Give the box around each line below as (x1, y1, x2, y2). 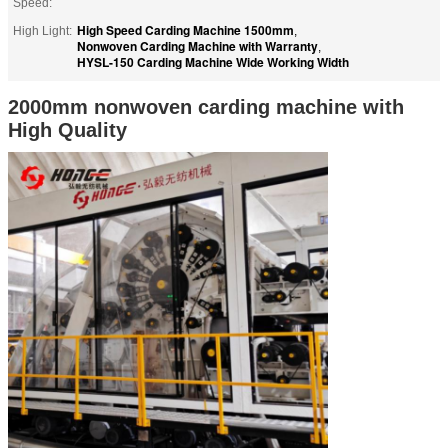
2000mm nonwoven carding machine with (8, 95, 404, 118)
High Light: (13, 23, 72, 38)
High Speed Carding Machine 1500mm (77, 20, 294, 39)
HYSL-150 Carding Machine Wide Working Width (77, 52, 349, 71)
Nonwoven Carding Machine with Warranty (77, 36, 318, 55)
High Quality (8, 118, 127, 141)
